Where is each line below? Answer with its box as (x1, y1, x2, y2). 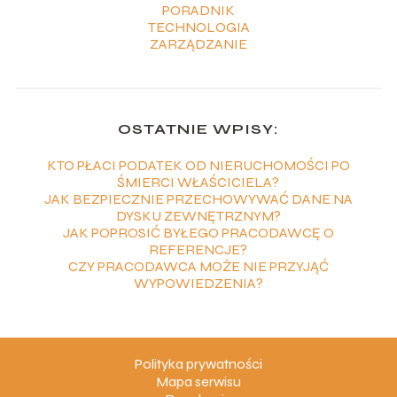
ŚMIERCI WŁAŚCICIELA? (117, 174, 280, 191)
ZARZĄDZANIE (150, 35, 247, 53)
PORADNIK (162, 2, 235, 19)
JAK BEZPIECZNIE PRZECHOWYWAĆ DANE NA (43, 191, 353, 208)
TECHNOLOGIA (147, 19, 250, 36)
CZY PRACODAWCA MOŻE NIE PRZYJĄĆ (67, 258, 329, 276)
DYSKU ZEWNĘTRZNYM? (115, 207, 281, 225)
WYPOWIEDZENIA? (133, 275, 263, 292)
